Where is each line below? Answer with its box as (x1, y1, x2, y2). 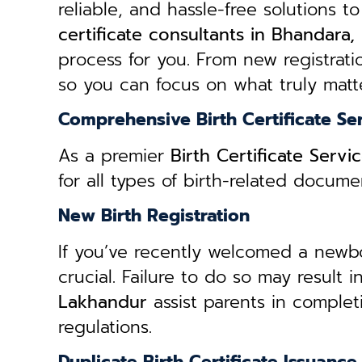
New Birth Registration (58, 203, 250, 229)
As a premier (58, 143, 170, 169)
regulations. (58, 314, 152, 340)
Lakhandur (58, 289, 147, 315)
